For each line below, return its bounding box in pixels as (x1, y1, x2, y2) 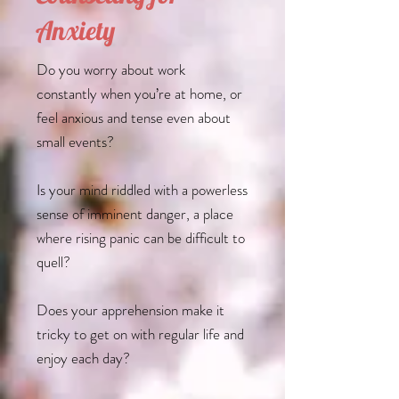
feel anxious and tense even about (37, 106, 231, 128)
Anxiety (36, 13, 115, 46)
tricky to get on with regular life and (37, 322, 244, 345)
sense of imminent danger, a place (37, 202, 233, 224)
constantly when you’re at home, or (37, 82, 242, 104)
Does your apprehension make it (37, 298, 224, 321)
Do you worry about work (37, 58, 185, 80)
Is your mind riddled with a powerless (37, 178, 248, 200)
